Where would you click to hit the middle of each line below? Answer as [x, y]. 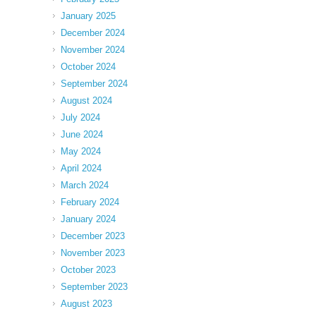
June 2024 [82, 134]
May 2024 [81, 151]
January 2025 [88, 16]
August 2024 [86, 100]
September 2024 [94, 83]
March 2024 [85, 185]
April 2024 [81, 168]
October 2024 [88, 66]
